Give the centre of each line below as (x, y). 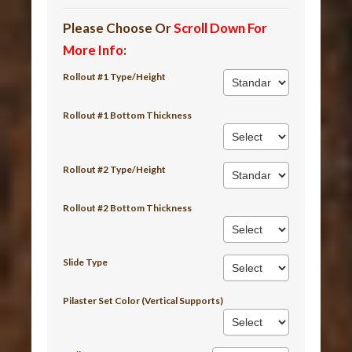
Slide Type (86, 262)
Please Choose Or (119, 27)
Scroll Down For (221, 27)
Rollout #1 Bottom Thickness (128, 115)
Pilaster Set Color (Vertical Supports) (143, 300)
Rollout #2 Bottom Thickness (128, 207)
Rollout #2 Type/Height (115, 169)
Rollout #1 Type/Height (115, 76)
